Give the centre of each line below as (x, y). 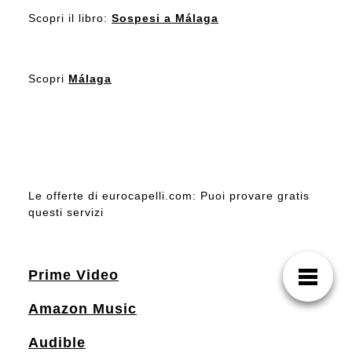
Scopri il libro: (70, 18)
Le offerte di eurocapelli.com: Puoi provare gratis (169, 195)
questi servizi (66, 212)
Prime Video (73, 275)
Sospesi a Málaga (165, 18)
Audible (57, 342)
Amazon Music (82, 308)
